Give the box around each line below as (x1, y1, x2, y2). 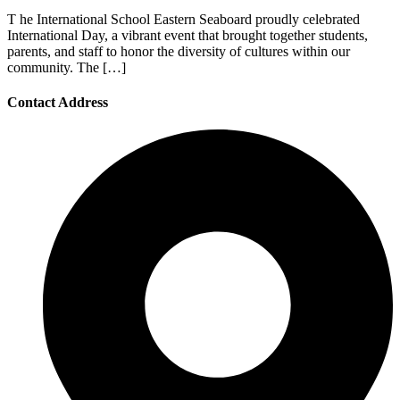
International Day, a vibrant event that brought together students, (7, 27, 368, 43)
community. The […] (7, 59, 126, 75)
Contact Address (7, 95, 108, 111)
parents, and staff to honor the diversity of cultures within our (7, 43, 350, 59)
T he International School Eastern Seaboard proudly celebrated (7, 11, 360, 27)
